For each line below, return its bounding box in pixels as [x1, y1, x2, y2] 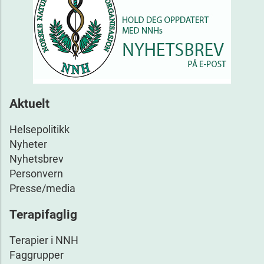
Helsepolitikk [9, 123, 70, 136]
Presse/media [9, 181, 75, 194]
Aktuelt [9, 95, 49, 111]
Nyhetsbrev [9, 152, 64, 165]
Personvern [9, 167, 63, 180]
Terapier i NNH [9, 233, 78, 246]
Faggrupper [9, 248, 64, 261]
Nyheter [9, 137, 47, 150]
